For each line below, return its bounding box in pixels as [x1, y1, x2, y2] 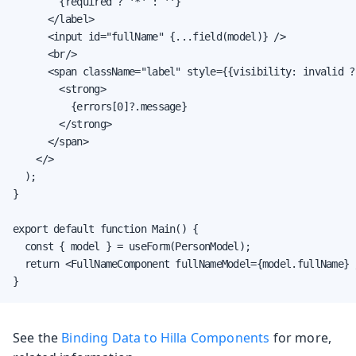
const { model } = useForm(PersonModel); [13, 239, 251, 253]
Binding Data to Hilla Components [61, 328, 270, 346]
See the [13, 328, 62, 346]
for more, [269, 328, 332, 346]
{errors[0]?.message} [13, 99, 187, 113]
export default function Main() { [13, 222, 199, 235]
